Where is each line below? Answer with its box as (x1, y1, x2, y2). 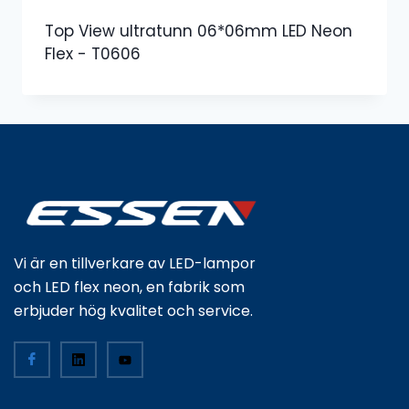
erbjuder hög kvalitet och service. (14, 300, 253, 321)
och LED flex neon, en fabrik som (14, 277, 245, 298)
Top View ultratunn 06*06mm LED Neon (44, 19, 352, 42)
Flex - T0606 (44, 42, 141, 65)
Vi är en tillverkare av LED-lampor (14, 253, 256, 274)
